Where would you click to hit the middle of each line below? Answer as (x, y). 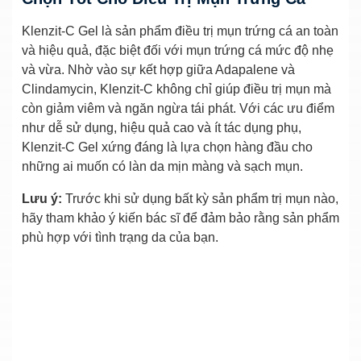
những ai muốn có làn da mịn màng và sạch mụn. (162, 166)
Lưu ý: (42, 198)
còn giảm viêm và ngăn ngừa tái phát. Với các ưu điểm (178, 108)
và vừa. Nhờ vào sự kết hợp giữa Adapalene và (158, 69)
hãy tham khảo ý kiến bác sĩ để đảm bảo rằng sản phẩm (180, 218)
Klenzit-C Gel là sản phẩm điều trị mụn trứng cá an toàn (180, 31)
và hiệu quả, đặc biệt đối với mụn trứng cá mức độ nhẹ (178, 50)
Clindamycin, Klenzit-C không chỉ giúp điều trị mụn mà (176, 89)
